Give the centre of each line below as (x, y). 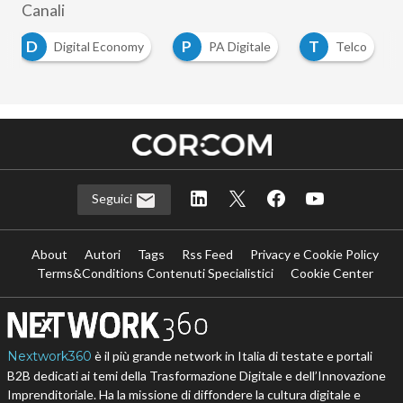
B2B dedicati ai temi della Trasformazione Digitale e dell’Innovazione (196, 375)
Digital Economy (99, 47)
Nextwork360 (49, 356)
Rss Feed (208, 254)
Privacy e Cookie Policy (315, 254)
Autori (103, 254)
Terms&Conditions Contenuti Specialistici (156, 273)
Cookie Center (332, 273)
